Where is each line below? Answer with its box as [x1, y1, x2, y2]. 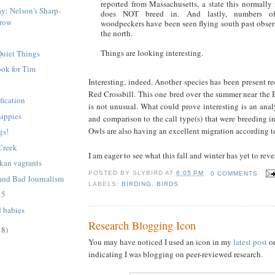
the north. [101, 27, 133, 39]
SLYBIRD [133, 169, 164, 177]
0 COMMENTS [210, 169, 258, 177]
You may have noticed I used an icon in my [88, 236, 233, 248]
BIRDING [122, 180, 152, 188]
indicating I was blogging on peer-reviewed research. [88, 249, 263, 260]
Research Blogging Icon [88, 218, 196, 233]
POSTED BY [88, 169, 133, 177]
